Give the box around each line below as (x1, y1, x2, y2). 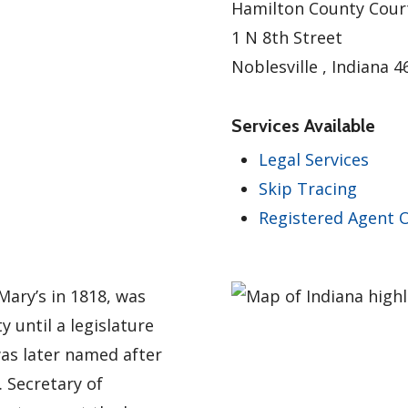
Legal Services (259, 148, 369, 170)
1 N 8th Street (231, 26, 342, 48)
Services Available (231, 115, 375, 137)
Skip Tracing (259, 178, 357, 199)
